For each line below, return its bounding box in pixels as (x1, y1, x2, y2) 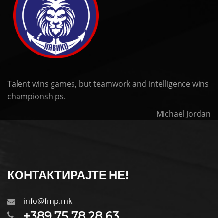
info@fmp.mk (23, 196, 72, 206)
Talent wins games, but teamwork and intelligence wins (7, 78, 209, 89)
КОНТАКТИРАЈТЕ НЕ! (7, 168, 129, 182)
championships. (7, 91, 66, 102)
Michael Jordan (156, 109, 211, 119)
